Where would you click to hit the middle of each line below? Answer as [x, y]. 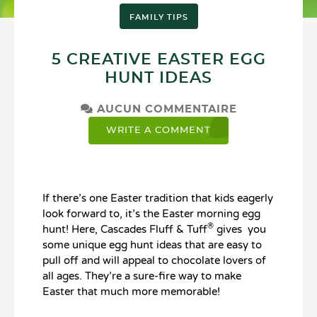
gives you [240, 229]
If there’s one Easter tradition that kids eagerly [158, 198]
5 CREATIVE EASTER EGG [158, 59]
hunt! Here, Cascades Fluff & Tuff [125, 229]
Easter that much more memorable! [131, 291]
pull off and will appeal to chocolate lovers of [154, 260]
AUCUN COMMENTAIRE [165, 109]
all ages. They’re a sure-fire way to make [142, 276]
